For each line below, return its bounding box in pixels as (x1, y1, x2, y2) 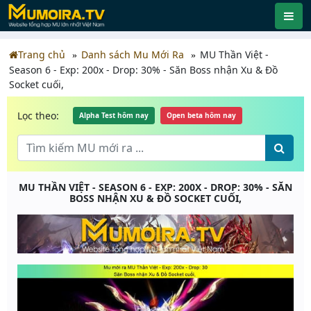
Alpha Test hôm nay (79, 110, 149, 120)
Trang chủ (18, 48, 65, 61)
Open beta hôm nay (167, 110, 236, 120)
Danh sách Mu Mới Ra (81, 48, 184, 61)
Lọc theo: (17, 108, 59, 122)
